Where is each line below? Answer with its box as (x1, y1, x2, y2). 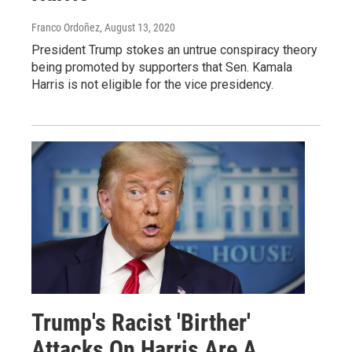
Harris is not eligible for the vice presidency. (31, 76, 273, 92)
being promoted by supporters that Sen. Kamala (31, 59, 292, 75)
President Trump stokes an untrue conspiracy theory (31, 42, 317, 57)
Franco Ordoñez (31, 20, 100, 34)
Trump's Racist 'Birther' (31, 308, 251, 336)
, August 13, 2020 (100, 20, 175, 34)
